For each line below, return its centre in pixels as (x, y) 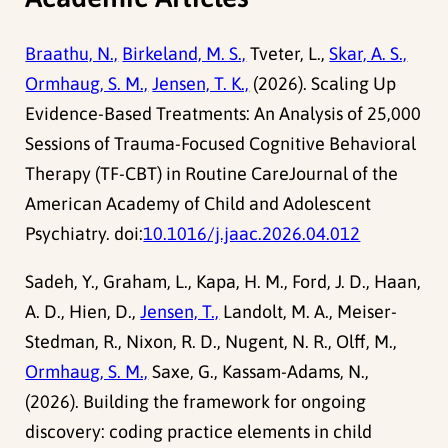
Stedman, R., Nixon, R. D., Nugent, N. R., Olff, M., (211, 342)
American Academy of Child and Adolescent (198, 204)
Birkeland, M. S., (184, 54)
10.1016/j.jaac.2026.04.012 (252, 234)
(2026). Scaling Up (323, 84)
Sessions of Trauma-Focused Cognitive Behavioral (221, 144)
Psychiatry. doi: (84, 234)
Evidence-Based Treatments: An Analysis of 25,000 (223, 114)
